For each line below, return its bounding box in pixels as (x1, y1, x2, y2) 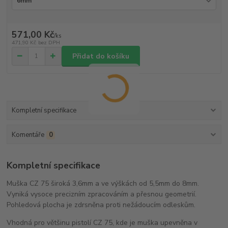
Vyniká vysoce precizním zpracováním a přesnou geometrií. (7, 189, 197, 199)
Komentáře (11, 130, 44, 139)
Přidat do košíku (72, 51, 129, 61)
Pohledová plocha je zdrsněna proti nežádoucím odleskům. (7, 200, 196, 210)
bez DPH (38, 39, 60, 47)
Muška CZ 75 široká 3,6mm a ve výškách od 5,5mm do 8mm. (7, 179, 199, 189)
